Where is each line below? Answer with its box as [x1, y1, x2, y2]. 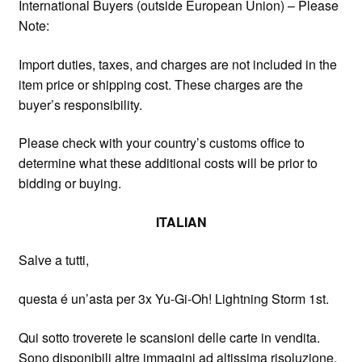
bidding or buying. [18, 174, 121, 193]
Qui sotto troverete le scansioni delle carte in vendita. [18, 327, 320, 347]
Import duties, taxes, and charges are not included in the [18, 54, 337, 74]
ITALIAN [155, 212, 207, 231]
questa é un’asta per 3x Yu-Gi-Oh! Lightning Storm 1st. [18, 289, 329, 309]
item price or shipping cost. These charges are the [18, 74, 303, 94]
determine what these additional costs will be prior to [18, 154, 318, 173]
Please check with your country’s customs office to [18, 133, 305, 153]
